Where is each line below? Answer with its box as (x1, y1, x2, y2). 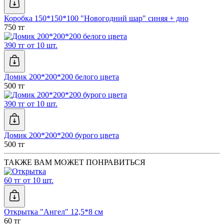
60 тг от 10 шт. (4, 176, 53, 185)
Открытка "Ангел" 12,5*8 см (4, 207, 103, 216)
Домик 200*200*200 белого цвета (4, 72, 119, 81)
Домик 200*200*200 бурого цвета (4, 131, 119, 140)
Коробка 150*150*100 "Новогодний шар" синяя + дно (4, 14, 188, 23)
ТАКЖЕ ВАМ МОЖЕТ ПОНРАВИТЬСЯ (4, 158, 145, 167)
